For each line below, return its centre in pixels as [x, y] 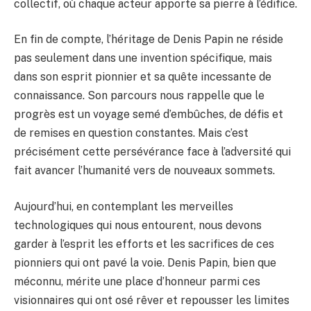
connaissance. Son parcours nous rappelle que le [139, 96]
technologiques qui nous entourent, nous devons [138, 225]
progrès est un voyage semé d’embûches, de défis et [149, 115]
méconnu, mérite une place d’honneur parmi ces [137, 281]
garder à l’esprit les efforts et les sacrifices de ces [144, 244]
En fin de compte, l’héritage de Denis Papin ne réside [149, 40]
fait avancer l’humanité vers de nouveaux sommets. [144, 171]
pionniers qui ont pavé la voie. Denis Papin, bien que [145, 262]
